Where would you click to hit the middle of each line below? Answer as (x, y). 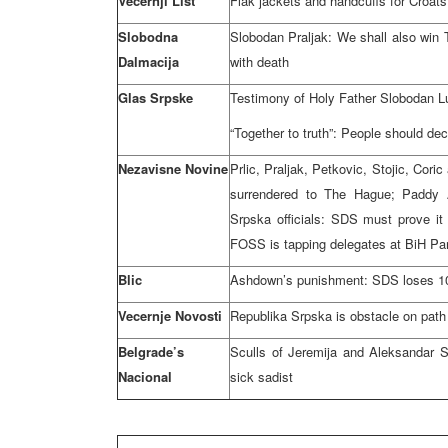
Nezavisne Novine (173, 168)
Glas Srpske (155, 97)
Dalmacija (148, 61)
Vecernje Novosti (170, 315)
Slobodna (148, 36)
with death (259, 61)
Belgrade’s (151, 351)
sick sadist (261, 376)
